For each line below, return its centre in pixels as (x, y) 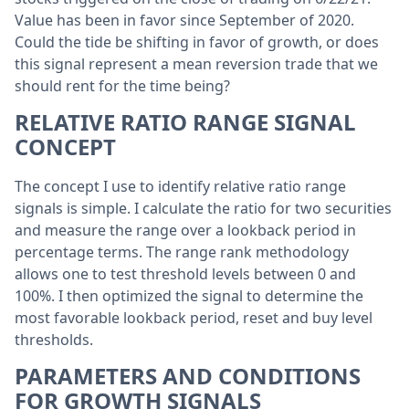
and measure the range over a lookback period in (185, 230)
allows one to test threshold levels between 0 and (185, 274)
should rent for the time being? (122, 86)
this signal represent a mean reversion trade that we (196, 64)
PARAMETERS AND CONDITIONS (188, 376)
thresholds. (54, 340)
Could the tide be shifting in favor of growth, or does (197, 42)
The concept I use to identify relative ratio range (180, 186)
